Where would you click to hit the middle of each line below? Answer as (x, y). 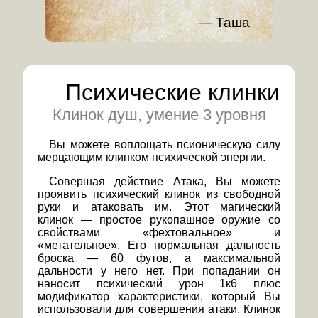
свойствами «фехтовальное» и (159, 233)
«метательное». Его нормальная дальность (159, 246)
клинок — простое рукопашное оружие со (159, 220)
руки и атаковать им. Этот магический (159, 207)
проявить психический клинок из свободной (159, 194)
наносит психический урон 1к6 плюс (159, 284)
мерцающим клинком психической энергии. (152, 158)
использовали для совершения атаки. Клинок (159, 309)
